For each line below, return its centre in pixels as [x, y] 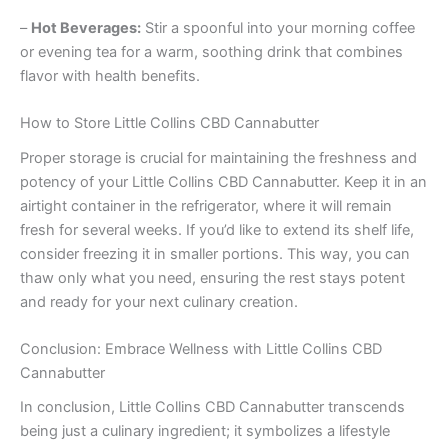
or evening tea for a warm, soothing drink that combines [211, 52]
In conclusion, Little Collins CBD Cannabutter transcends [212, 407]
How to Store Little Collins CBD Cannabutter [169, 123]
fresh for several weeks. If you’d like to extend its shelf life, [217, 229]
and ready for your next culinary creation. [159, 301]
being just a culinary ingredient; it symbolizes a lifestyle [205, 431]
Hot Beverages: [86, 28]
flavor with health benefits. [110, 76]
